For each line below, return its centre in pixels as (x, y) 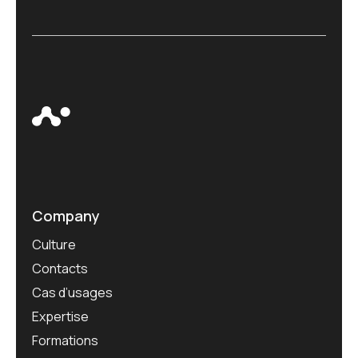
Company (66, 216)
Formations (65, 340)
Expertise (60, 316)
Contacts (60, 268)
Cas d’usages (72, 292)
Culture (54, 244)
